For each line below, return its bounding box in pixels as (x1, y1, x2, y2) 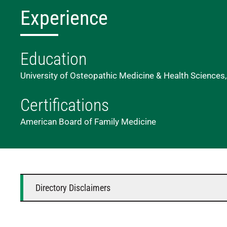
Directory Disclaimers (35, 182, 110, 193)
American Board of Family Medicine (20, 117, 156, 127)
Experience (20, 6, 108, 30)
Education (20, 49, 87, 69)
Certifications (20, 95, 109, 115)
